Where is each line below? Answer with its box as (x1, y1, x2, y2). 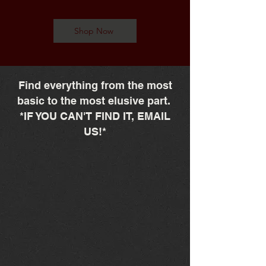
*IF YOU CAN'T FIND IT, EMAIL (20, 110, 170, 122)
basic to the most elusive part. (17, 94, 173, 107)
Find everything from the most (18, 79, 172, 91)
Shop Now (74, 26, 113, 36)
